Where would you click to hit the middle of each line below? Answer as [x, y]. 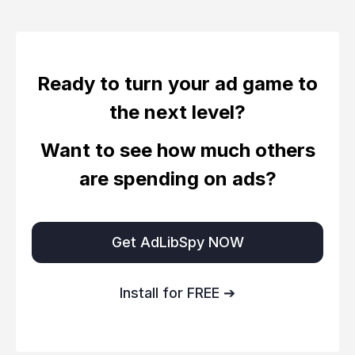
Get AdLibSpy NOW [177, 242]
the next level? [177, 112]
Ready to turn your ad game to [177, 84]
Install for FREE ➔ [177, 293]
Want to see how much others [177, 150]
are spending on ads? [177, 179]
